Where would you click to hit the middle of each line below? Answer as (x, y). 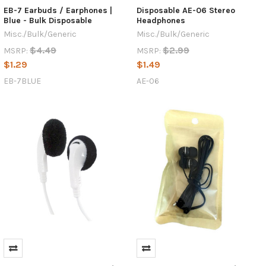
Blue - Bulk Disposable (47, 21)
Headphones (161, 21)
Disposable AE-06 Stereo (186, 11)
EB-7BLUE (22, 81)
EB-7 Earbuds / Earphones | (58, 11)
